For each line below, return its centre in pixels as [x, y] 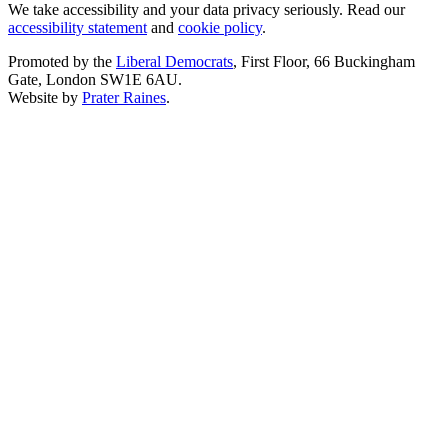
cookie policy [220, 28]
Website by [45, 98]
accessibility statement [77, 28]
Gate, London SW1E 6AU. [95, 80]
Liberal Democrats [174, 62]
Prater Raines [124, 98]
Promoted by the [62, 62]
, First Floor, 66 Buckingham [324, 62]
